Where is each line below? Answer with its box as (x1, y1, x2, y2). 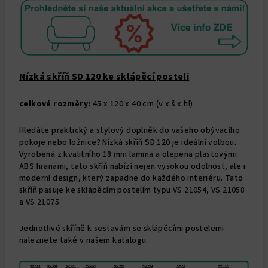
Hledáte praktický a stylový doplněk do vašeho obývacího (19, 124, 240, 136)
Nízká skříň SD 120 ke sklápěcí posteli (19, 69, 190, 83)
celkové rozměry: (19, 98, 91, 110)
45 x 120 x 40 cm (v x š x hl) (90, 98, 193, 110)
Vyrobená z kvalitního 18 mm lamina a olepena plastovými (19, 148, 237, 160)
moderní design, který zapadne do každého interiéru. (19, 172, 225, 184)
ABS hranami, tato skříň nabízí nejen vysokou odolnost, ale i (19, 160, 245, 172)
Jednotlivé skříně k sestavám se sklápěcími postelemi (19, 222, 224, 234)
